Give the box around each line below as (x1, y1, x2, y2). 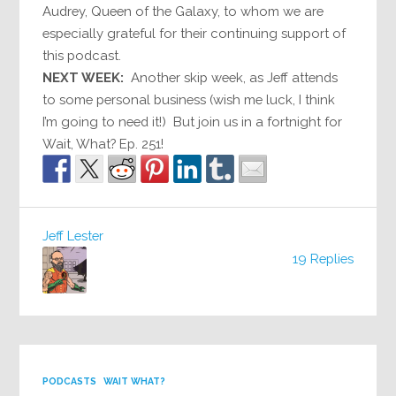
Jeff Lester (42, 228, 104, 244)
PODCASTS (42, 376, 97, 387)
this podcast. (42, 48, 122, 63)
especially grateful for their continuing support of (42, 26, 346, 41)
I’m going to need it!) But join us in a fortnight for (42, 114, 343, 129)
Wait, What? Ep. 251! (42, 136, 164, 151)
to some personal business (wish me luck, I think (42, 92, 336, 107)
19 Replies (292, 250, 354, 266)
